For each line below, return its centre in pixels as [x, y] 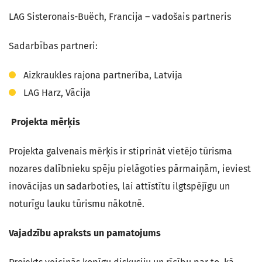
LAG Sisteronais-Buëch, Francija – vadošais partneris [120, 17]
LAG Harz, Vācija [57, 93]
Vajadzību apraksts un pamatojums [85, 233]
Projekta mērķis [44, 122]
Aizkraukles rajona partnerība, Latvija [103, 75]
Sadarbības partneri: [53, 46]
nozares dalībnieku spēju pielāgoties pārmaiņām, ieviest [130, 169]
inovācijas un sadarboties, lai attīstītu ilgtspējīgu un [119, 186]
